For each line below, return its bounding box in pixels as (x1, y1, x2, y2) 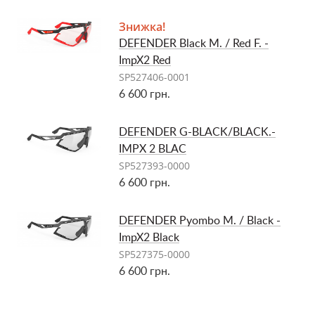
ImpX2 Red (119, 55, 172, 66)
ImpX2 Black (119, 232, 180, 243)
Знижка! (119, 19, 166, 34)
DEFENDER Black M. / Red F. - (119, 38, 269, 49)
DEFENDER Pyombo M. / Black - (119, 215, 281, 226)
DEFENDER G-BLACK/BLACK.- (119, 127, 276, 138)
